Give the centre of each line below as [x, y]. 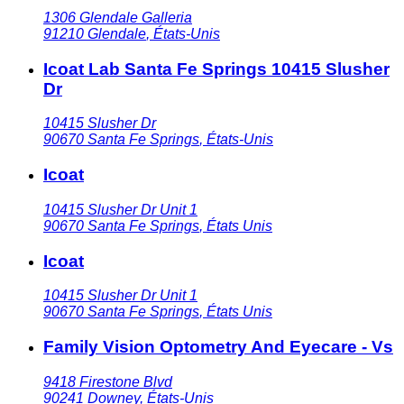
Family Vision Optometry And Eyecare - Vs [218, 347]
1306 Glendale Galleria [118, 17]
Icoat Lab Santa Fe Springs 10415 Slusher [216, 69]
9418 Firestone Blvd [108, 381]
